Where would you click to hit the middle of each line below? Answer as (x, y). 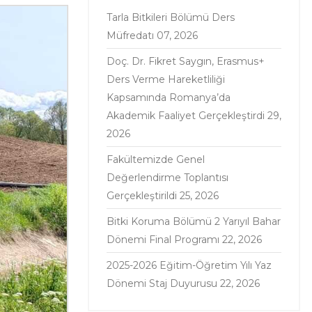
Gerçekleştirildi (142, 196)
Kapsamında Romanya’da (169, 97)
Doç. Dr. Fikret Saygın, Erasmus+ (186, 61)
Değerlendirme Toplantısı (167, 178)
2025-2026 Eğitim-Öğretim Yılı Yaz (189, 265)
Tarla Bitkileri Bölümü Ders (171, 17)
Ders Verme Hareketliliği (166, 79)
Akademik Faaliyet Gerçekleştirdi (186, 116)
